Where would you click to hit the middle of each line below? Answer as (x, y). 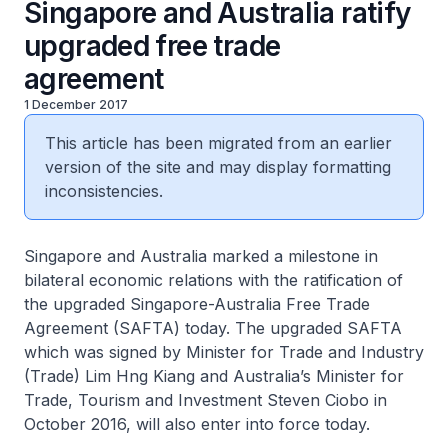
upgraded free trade (152, 46)
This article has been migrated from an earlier (218, 143)
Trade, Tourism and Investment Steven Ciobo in (205, 400)
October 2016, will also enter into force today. (199, 424)
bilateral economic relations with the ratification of (213, 280)
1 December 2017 (76, 104)
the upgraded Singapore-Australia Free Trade (197, 304)
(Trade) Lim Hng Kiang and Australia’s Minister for (214, 376)
